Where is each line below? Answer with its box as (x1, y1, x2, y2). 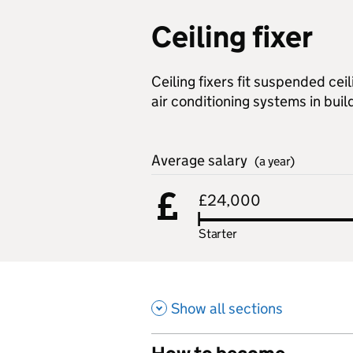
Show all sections (171, 299, 283, 318)
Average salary (151, 151, 251, 169)
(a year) (255, 154, 295, 169)
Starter (199, 226, 237, 241)
